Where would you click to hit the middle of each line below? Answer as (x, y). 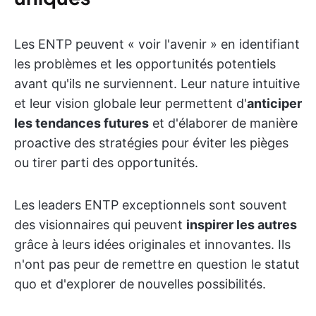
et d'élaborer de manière (223, 123)
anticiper (274, 103)
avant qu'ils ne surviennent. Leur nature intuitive (157, 84)
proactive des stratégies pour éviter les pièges (151, 143)
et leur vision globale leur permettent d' (130, 103)
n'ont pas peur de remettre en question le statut (157, 264)
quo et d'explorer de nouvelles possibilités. (140, 284)
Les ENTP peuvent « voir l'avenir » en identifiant (157, 44)
